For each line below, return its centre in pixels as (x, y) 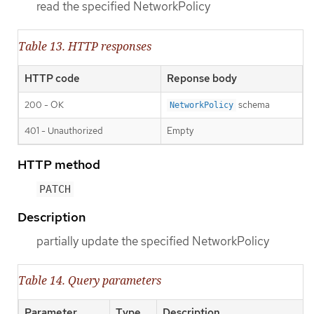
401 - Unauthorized (64, 130)
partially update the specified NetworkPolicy (153, 241)
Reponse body (202, 78)
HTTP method (59, 164)
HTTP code (52, 78)
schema (253, 104)
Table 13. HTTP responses (85, 46)
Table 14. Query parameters (90, 280)
